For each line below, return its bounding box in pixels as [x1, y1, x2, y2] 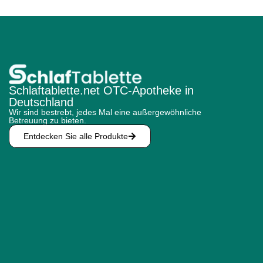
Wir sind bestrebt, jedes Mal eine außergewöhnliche [9, 107, 201, 117]
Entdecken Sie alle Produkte [23, 131, 128, 141]
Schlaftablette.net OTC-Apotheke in [9, 84, 194, 97]
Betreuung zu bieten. [9, 116, 86, 126]
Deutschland [9, 96, 73, 109]
